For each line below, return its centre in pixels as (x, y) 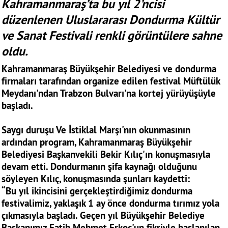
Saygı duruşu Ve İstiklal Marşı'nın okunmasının (96, 130)
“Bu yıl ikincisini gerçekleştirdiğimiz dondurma (97, 191)
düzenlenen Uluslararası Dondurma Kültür (110, 20)
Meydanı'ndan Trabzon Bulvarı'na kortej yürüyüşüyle (109, 93)
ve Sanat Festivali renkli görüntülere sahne (112, 36)
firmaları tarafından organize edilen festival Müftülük (111, 81)
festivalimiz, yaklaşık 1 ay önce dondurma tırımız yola (110, 203)
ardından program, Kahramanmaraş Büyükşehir (97, 142)
